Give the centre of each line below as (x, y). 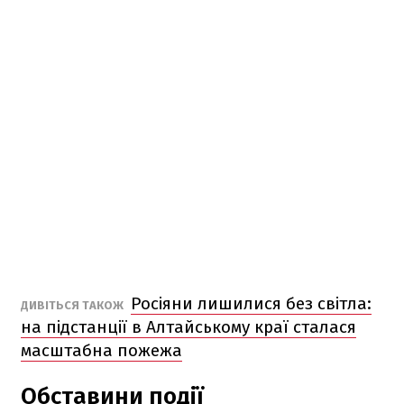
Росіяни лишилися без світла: (251, 303)
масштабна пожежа (101, 350)
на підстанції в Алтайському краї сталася (188, 326)
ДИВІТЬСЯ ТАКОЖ (73, 305)
